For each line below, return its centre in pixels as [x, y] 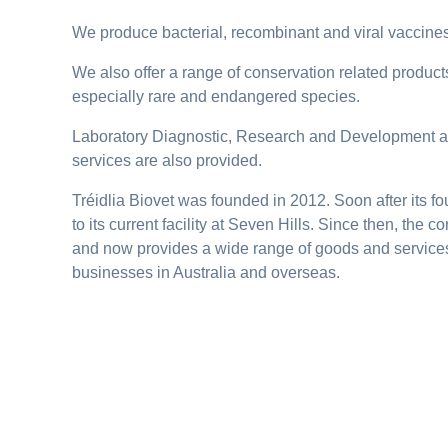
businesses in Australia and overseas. [206, 272]
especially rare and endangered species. [216, 96]
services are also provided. [167, 160]
